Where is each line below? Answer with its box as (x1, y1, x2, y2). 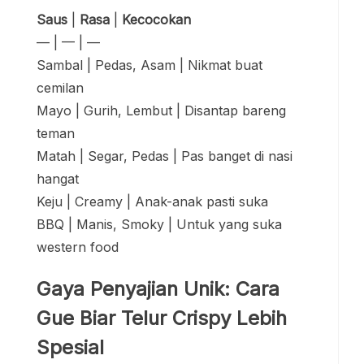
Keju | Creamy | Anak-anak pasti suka (37, 193, 268, 210)
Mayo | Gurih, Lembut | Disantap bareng (37, 102, 286, 119)
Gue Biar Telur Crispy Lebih (37, 306, 287, 331)
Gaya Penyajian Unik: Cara (37, 277, 279, 301)
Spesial (37, 336, 104, 360)
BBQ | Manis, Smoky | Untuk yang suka (37, 216, 282, 233)
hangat (37, 171, 79, 188)
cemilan (37, 80, 84, 97)
